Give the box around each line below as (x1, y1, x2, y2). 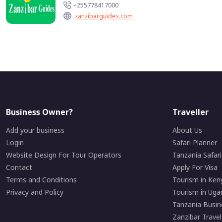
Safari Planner (172, 138, 217, 147)
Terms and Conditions (6, 175, 77, 184)
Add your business (6, 125, 64, 135)
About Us (172, 125, 202, 135)
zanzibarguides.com (75, 11, 133, 20)
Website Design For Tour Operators (6, 150, 121, 160)
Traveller (172, 107, 209, 117)
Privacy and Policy (6, 187, 63, 197)
